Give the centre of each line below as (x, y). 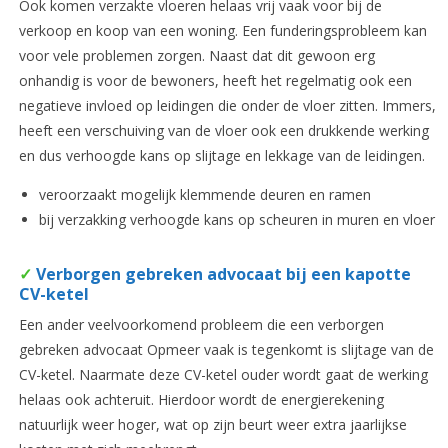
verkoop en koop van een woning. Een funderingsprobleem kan (222, 31)
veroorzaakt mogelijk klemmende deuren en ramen (204, 195)
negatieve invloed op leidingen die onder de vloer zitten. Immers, (227, 106)
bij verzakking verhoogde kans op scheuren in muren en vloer (236, 220)
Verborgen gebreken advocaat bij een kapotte (221, 274)
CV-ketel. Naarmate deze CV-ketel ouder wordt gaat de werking (223, 375)
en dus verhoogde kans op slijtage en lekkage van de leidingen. (221, 156)
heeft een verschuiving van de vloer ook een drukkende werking (223, 131)
